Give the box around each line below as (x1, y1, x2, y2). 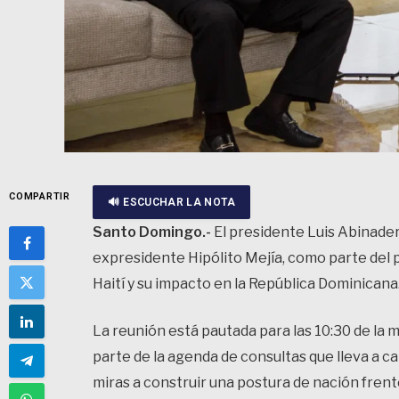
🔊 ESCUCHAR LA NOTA (108, 195, 235, 208)
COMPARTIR (9, 190, 70, 202)
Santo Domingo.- (93, 223, 212, 240)
